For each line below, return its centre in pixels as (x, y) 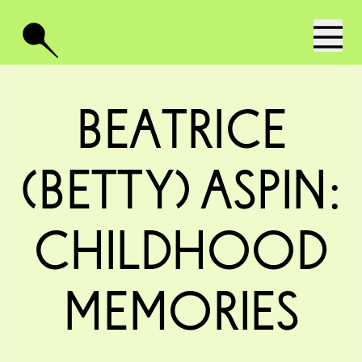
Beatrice (181, 133)
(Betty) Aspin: (181, 194)
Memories (181, 315)
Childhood (181, 255)
